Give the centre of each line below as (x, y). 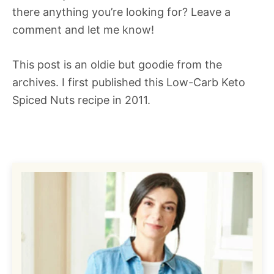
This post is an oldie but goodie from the (117, 65)
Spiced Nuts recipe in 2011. (81, 100)
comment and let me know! (83, 30)
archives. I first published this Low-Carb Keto (129, 83)
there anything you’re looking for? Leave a (121, 12)
